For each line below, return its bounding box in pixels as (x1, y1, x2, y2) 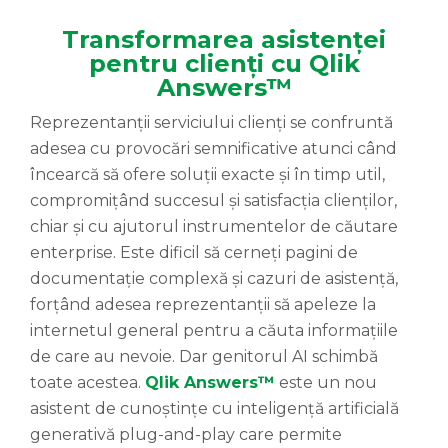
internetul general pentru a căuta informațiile (30, 320, 398, 340)
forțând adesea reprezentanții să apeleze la (30, 294, 376, 314)
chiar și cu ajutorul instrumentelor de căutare (30, 216, 398, 236)
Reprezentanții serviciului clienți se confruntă (30, 112, 393, 132)
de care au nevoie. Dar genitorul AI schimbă (30, 346, 378, 366)
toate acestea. (30, 372, 145, 392)
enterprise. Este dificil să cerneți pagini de (30, 242, 358, 262)
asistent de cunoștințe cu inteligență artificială (30, 398, 399, 418)
